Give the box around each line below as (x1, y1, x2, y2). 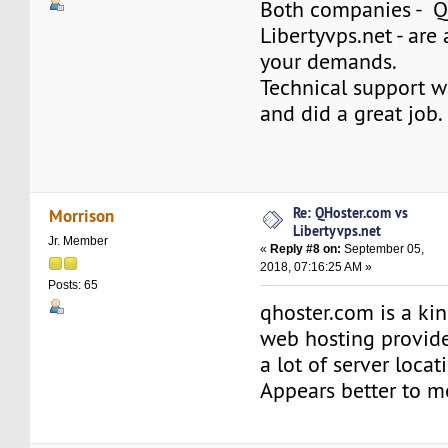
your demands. (260, 47, 398, 75)
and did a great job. (260, 99, 444, 127)
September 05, (341, 241, 425, 256)
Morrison (48, 204, 114, 228)
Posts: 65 (48, 278, 99, 293)
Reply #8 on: (270, 241, 342, 256)
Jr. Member (48, 234, 109, 249)
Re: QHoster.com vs (293, 202, 409, 222)
